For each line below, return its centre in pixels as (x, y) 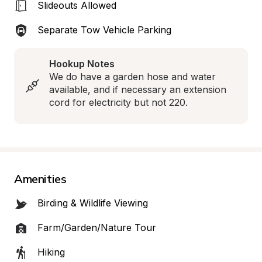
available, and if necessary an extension (138, 89)
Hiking (51, 252)
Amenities (40, 179)
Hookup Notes (82, 64)
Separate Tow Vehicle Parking (104, 30)
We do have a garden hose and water (132, 77)
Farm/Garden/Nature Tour (97, 227)
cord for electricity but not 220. (118, 102)
